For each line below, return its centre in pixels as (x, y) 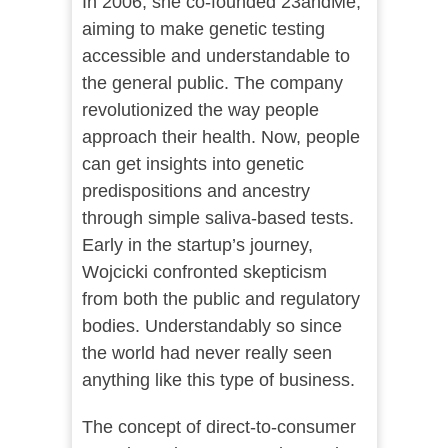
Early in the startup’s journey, (197, 245)
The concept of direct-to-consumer (218, 427)
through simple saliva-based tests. (217, 218)
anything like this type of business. (218, 380)
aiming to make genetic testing (203, 29)
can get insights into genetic (192, 164)
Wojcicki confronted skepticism (204, 272)
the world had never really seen (206, 353)
